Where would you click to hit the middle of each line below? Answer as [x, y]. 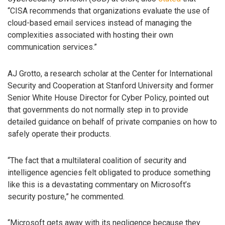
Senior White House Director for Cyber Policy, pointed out [108, 97]
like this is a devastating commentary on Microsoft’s [99, 184]
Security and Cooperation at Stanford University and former [110, 85]
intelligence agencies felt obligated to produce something [109, 172]
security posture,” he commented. [66, 196]
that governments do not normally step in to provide [98, 109]
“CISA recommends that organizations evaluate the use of [109, 11]
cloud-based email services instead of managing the [100, 23]
